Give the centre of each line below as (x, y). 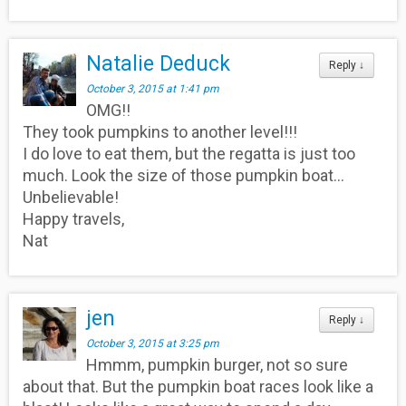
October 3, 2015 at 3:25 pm (153, 343)
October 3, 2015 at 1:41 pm (153, 88)
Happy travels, (73, 218)
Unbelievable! (71, 197)
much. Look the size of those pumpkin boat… (184, 175)
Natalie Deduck (159, 63)
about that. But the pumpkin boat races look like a (198, 386)
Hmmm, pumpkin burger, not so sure (217, 364)
